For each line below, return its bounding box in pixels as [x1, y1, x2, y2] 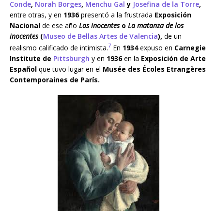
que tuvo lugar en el [37, 64, 103, 74]
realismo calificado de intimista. [10, 43, 108, 52]
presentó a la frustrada [79, 10, 155, 20]
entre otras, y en [10, 10, 63, 20]
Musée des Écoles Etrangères [103, 64, 206, 74]
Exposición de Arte [141, 53, 206, 63]
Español [10, 64, 37, 74]
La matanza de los [128, 21, 184, 31]
